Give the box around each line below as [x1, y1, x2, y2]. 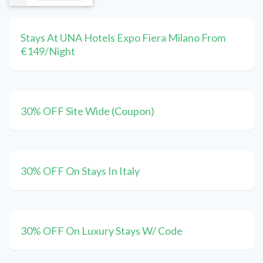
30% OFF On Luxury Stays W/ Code [21, 224, 183, 238]
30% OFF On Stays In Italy [21, 164, 140, 178]
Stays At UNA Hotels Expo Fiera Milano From [21, 31, 225, 45]
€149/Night [21, 45, 75, 58]
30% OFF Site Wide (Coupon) [21, 104, 154, 118]
